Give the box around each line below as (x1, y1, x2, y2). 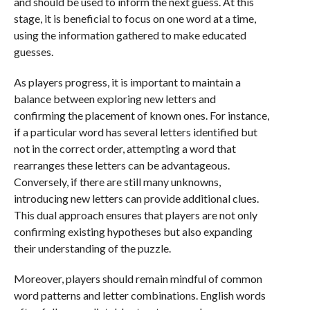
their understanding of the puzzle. (13, 241, 171, 255)
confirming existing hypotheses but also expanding (13, 225, 253, 238)
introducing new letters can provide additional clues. (13, 192, 259, 205)
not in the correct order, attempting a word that (13, 142, 236, 155)
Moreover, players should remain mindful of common (13, 272, 262, 285)
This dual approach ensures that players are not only (13, 208, 257, 221)
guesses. (13, 45, 53, 58)
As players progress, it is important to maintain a (13, 75, 241, 89)
